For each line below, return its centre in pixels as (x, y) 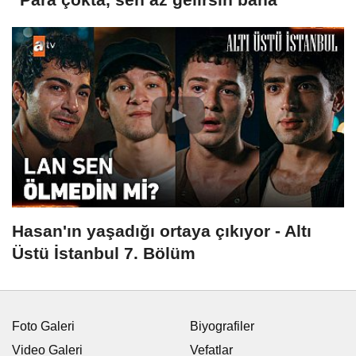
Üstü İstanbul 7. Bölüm (104, 253)
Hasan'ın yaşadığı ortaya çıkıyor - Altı (162, 230)
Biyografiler (222, 326)
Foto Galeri (43, 326)
